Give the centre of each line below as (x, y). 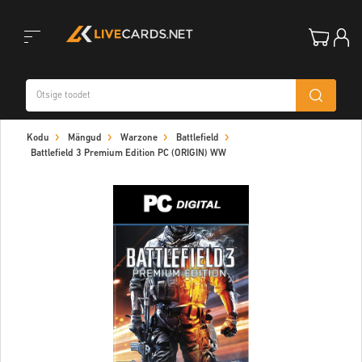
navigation (36, 151)
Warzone (139, 138)
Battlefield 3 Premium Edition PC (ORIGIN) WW (128, 154)
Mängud (85, 138)
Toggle (25, 70)
